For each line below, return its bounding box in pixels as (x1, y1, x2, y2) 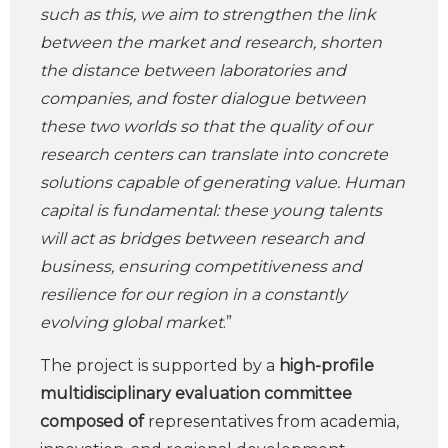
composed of (40, 412, 144, 431)
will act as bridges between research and (40, 229, 364, 248)
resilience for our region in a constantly (40, 285, 347, 304)
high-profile (279, 356, 374, 375)
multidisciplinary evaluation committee (40, 384, 352, 403)
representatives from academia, (144, 412, 399, 431)
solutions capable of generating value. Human (40, 173, 405, 192)
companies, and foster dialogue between (40, 89, 366, 108)
